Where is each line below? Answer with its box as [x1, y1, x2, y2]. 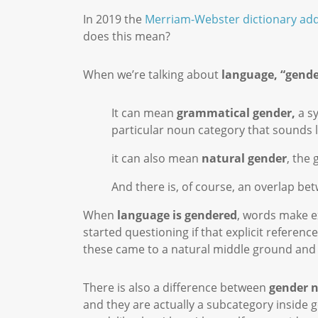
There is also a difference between [83, 280, 269, 295]
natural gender [202, 150, 287, 166]
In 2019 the [83, 11, 145, 27]
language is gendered [114, 207, 237, 223]
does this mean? [83, 28, 176, 44]
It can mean [111, 105, 177, 121]
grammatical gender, [177, 105, 295, 121]
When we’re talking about [83, 67, 221, 82]
